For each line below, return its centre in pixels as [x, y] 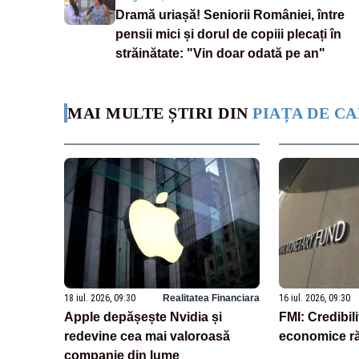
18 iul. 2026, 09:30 [100, 298]
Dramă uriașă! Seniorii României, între [230, 15]
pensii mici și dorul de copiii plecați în [228, 34]
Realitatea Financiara [211, 298]
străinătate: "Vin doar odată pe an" [220, 54]
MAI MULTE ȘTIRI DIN [160, 113]
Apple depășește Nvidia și [143, 317]
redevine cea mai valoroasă [147, 336]
